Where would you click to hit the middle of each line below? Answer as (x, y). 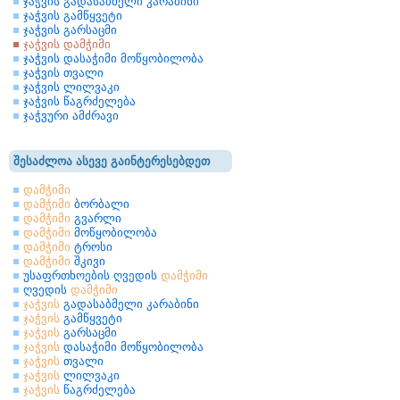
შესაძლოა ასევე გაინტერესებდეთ (112, 161)
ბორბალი (100, 204)
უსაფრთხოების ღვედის (92, 275)
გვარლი (96, 218)
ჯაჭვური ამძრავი (71, 116)
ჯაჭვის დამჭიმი (67, 44)
